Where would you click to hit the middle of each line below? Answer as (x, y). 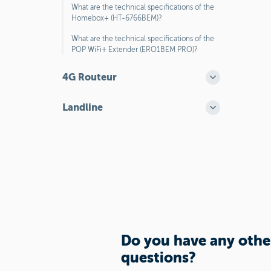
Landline (83, 107)
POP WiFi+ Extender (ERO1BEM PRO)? (135, 50)
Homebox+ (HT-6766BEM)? (117, 18)
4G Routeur (90, 77)
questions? (160, 258)
